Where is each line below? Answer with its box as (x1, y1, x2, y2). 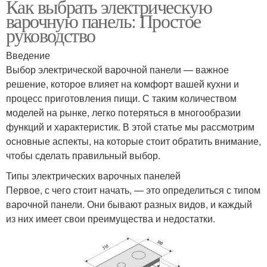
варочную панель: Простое (6, 7, 201, 33)
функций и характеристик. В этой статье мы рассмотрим (6, 119, 254, 133)
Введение (6, 48, 50, 62)
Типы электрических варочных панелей (6, 168, 181, 182)
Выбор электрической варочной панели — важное (6, 62, 229, 76)
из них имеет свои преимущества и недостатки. (6, 211, 215, 225)
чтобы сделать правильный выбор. (6, 148, 160, 162)
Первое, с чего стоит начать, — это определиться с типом (6, 182, 260, 197)
